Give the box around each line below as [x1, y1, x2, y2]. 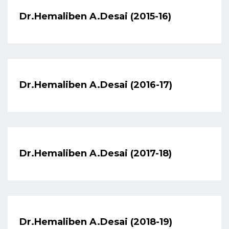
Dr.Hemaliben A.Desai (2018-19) [19, 216, 172, 228]
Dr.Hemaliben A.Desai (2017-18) [19, 148, 172, 159]
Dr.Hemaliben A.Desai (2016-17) [19, 79, 172, 91]
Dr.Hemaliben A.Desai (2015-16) [19, 11, 171, 22]
